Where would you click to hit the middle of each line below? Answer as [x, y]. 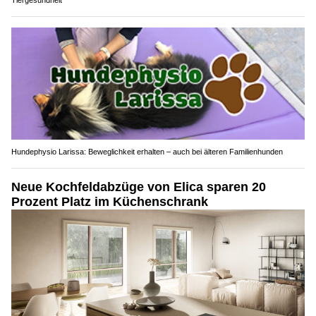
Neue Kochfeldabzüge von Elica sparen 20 [139, 187]
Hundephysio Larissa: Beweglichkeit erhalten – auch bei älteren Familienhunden [147, 152]
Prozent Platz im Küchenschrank [110, 202]
